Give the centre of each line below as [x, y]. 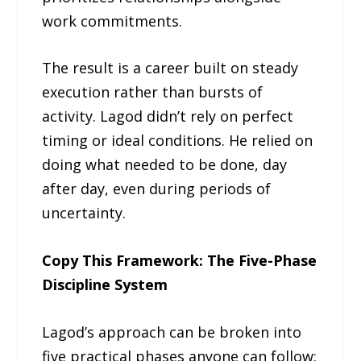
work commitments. [112, 21]
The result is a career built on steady [170, 68]
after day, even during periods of [157, 189]
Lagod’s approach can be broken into [172, 332]
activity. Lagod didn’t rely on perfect [168, 116]
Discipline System [105, 285]
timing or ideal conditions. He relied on [178, 141]
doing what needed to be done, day [165, 165]
